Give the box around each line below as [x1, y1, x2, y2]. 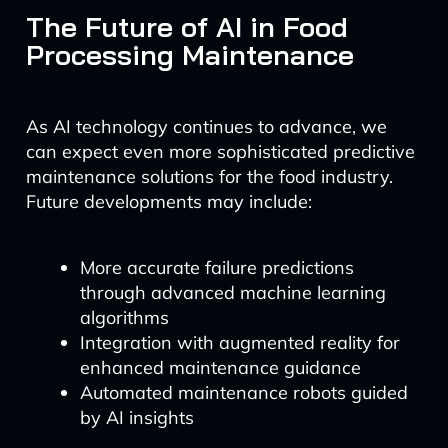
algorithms [79, 306, 169, 329]
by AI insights [79, 406, 194, 429]
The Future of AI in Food [25, 9, 348, 44]
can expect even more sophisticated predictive [25, 140, 415, 163]
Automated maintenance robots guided [79, 381, 408, 404]
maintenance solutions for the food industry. [25, 165, 393, 188]
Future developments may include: [25, 190, 312, 213]
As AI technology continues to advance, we [25, 115, 387, 138]
